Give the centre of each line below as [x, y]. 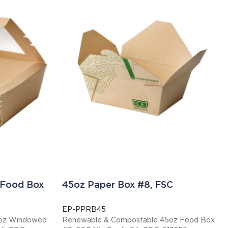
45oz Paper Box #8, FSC [117, 185]
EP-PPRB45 [84, 209]
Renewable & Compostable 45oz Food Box [138, 220]
